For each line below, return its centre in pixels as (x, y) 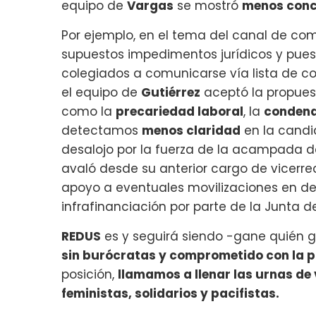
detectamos (102, 130)
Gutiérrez (171, 92)
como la (89, 111)
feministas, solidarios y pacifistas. (170, 293)
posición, (90, 274)
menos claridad (191, 130)
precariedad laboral (180, 111)
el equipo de (101, 92)
